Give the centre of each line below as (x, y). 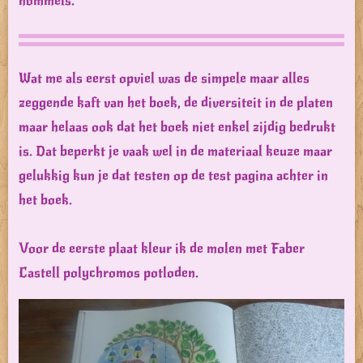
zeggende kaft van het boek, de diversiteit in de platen (176, 103)
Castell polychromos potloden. (109, 273)
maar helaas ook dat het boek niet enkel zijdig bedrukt (177, 127)
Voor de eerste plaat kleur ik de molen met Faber (162, 249)
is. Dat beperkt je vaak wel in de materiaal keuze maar (175, 152)
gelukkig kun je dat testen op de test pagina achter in (173, 176)
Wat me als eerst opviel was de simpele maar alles (164, 79)
